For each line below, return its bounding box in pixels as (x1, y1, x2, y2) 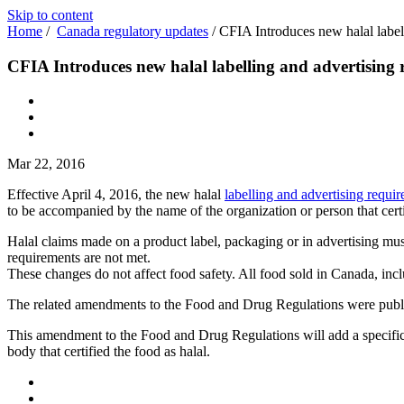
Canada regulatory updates (57, 23, 208, 39)
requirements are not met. (7, 250, 151, 266)
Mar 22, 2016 (7, 156, 85, 172)
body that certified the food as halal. (7, 344, 210, 360)
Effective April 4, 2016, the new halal (7, 187, 225, 203)
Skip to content (7, 7, 93, 23)
